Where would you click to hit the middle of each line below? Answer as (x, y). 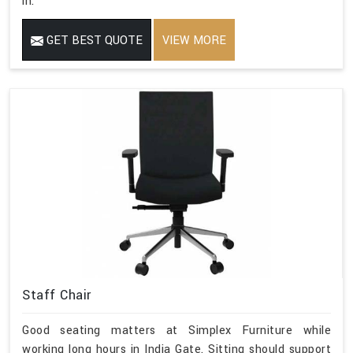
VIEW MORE (194, 40)
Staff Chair (57, 295)
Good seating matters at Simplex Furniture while (176, 330)
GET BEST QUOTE (93, 40)
